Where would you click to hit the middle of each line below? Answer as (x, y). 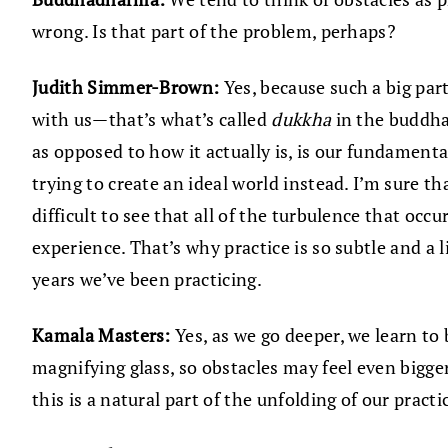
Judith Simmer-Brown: (126, 87)
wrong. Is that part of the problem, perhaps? (214, 31)
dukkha (303, 119)
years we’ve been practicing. (147, 279)
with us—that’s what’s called (152, 119)
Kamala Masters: (104, 335)
